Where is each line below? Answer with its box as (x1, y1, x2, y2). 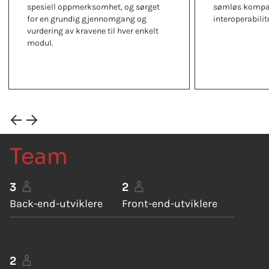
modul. (27, 37, 53, 48)
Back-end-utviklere (10, 196, 103, 210)
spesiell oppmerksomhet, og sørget (27, 1, 160, 12)
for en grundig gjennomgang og (27, 13, 147, 24)
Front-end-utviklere (122, 196, 218, 210)
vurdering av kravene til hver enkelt (27, 25, 159, 36)
